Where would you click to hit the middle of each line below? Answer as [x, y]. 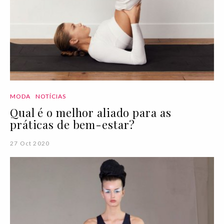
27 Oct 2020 [30, 143]
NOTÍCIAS [51, 96]
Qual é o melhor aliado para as [91, 112]
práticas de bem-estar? [73, 124]
